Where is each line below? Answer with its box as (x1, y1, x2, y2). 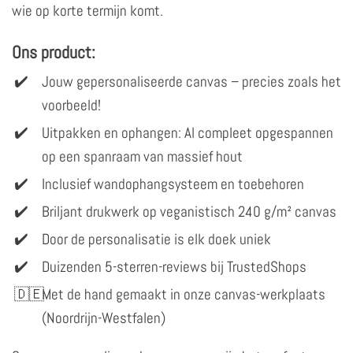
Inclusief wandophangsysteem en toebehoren (42, 173, 304, 194)
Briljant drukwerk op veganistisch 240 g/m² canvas (42, 201, 336, 221)
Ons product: (12, 40, 95, 63)
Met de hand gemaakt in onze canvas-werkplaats (42, 284, 325, 304)
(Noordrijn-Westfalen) (42, 307, 165, 328)
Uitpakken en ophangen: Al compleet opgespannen (42, 122, 333, 143)
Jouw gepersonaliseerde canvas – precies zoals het (42, 71, 341, 91)
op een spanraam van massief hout (42, 146, 243, 166)
